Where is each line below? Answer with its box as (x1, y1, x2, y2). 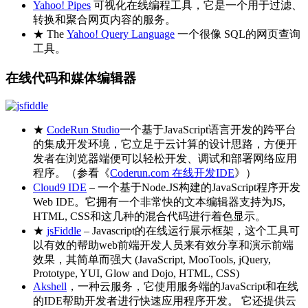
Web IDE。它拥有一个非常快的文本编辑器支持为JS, (33, 196, 285, 208)
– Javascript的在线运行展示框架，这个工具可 (81, 225, 300, 237)
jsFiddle (47, 225, 81, 237)
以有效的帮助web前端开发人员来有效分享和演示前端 (33, 239, 294, 252)
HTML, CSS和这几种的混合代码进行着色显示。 (33, 210, 266, 223)
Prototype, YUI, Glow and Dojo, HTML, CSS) (33, 267, 239, 280)
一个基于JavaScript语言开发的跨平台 (120, 124, 296, 136)
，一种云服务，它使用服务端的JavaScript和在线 (67, 280, 298, 293)
